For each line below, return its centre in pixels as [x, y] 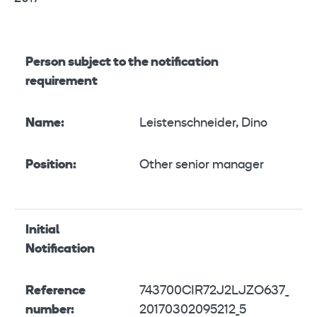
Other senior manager [202, 165]
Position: [51, 165]
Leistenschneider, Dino [203, 123]
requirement [62, 82]
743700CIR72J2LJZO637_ [214, 291]
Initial [42, 230]
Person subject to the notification [122, 63]
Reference [56, 291]
